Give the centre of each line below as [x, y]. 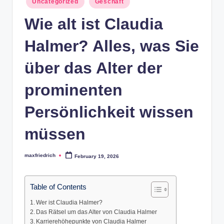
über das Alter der [93, 68]
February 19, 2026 [97, 156]
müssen [55, 134]
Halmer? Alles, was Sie [112, 46]
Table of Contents [58, 187]
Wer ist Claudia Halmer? [69, 203]
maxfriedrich [40, 155]
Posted [33, 157]
